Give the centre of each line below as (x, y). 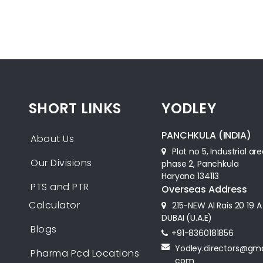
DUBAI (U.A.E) (187, 218)
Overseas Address (204, 190)
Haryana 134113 (190, 176)
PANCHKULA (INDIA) (206, 136)
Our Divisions (61, 163)
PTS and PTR (60, 187)
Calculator (54, 205)
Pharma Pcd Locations (85, 254)
